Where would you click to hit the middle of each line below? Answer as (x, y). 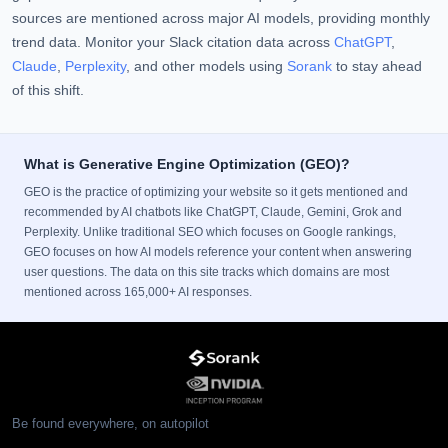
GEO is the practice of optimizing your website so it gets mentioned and (216, 192)
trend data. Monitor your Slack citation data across (173, 42)
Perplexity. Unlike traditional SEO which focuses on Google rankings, (210, 232)
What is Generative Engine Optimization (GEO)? (187, 164)
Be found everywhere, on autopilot (110, 423)
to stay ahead (377, 66)
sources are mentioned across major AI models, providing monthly (221, 18)
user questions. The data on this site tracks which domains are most (206, 272)
